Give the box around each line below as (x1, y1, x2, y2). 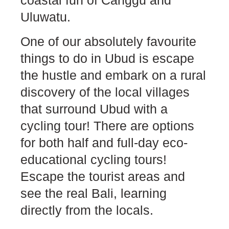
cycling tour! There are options (20, 118, 194, 133)
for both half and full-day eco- (20, 135, 188, 150)
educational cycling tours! (20, 152, 167, 167)
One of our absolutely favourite (20, 34, 196, 49)
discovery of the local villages (20, 84, 190, 99)
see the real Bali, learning (20, 186, 167, 200)
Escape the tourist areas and (20, 169, 185, 184)
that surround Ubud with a (20, 101, 168, 116)
